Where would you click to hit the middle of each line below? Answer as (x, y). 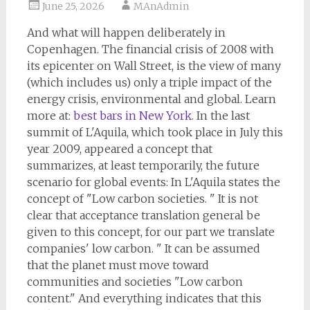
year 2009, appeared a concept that (119, 149)
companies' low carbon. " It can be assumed (143, 248)
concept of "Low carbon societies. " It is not (142, 199)
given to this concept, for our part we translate (151, 232)
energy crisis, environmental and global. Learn (151, 99)
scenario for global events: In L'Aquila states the (153, 182)
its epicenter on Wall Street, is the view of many (154, 66)
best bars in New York (132, 116)
